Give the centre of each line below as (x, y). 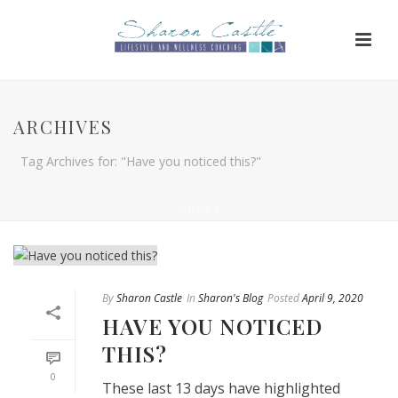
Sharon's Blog (231, 298)
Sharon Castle (149, 298)
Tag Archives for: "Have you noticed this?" (141, 161)
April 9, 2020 (333, 298)
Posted (283, 298)
